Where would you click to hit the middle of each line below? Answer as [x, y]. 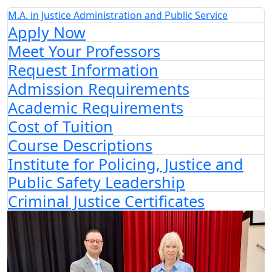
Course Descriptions [80, 145]
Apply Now [47, 32]
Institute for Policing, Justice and [126, 164]
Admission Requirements [99, 89]
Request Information [83, 70]
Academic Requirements [96, 107]
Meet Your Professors [84, 51]
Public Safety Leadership [97, 182]
